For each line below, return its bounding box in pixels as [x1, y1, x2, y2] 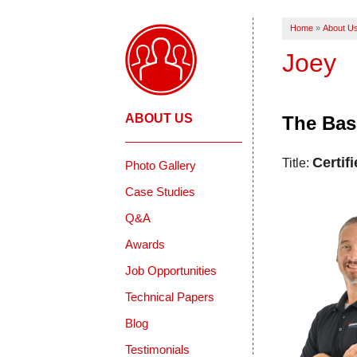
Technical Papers [125, 290, 215, 304]
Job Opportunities [125, 264, 218, 278]
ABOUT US [125, 112, 194, 126]
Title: [281, 156, 312, 171]
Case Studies [125, 185, 196, 199]
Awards [125, 237, 166, 252]
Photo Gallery [125, 159, 197, 173]
